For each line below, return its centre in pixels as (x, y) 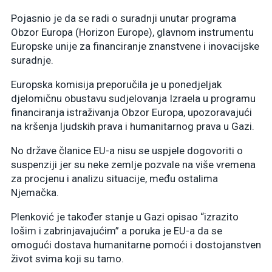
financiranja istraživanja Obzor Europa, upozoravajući (131, 112)
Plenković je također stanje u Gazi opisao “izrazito (125, 216)
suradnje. (32, 60)
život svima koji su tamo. (67, 258)
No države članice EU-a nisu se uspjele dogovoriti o (127, 150)
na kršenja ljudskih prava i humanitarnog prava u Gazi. (133, 126)
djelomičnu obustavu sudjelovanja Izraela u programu (133, 98)
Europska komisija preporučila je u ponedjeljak (116, 84)
